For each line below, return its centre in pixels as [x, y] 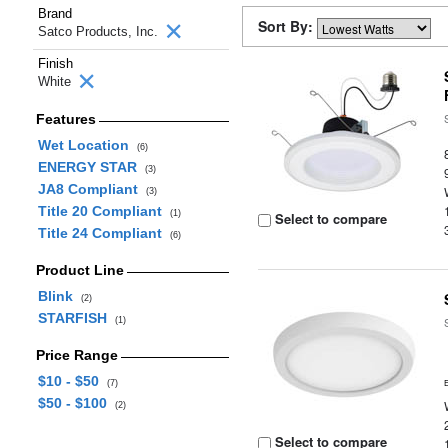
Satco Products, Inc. [100, 31]
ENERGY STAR [91, 167]
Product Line [79, 270]
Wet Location [87, 145]
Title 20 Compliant [103, 211]
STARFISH [76, 318]
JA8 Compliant [91, 189]
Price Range [76, 355]
